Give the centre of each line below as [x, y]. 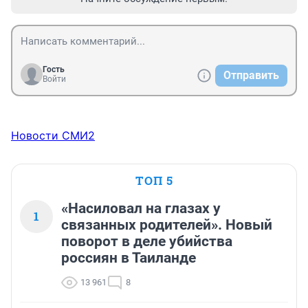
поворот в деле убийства [147, 241]
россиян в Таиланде [129, 257]
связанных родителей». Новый [167, 224]
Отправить [251, 75]
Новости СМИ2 [53, 135]
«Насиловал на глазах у [141, 208]
